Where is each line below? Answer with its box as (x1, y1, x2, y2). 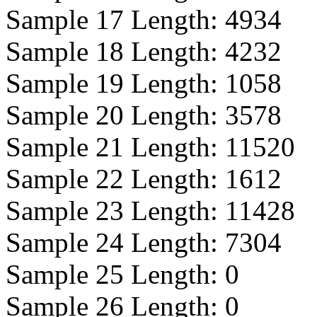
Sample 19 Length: (6, 68, 225, 98)
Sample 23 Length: (6, 195, 225, 226)
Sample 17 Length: (6, 4, 225, 35)
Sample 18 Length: (6, 36, 225, 67)
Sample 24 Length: (6, 227, 225, 258)
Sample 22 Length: (6, 163, 225, 194)
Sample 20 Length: (6, 100, 225, 130)
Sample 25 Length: (6, 259, 225, 289)
